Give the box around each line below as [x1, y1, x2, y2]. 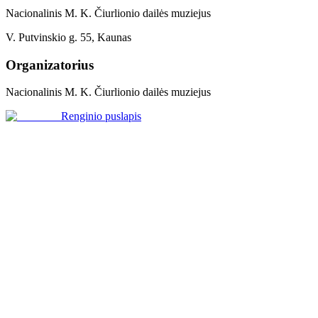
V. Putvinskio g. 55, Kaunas [6, 31, 131, 44]
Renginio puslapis [61, 110, 141, 123]
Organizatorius [6, 57, 94, 72]
